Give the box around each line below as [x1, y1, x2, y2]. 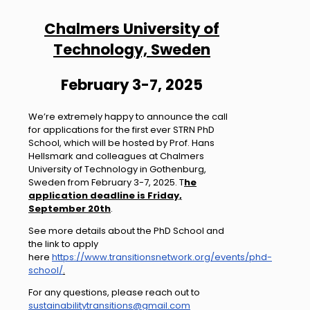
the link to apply [28, 237, 98, 251]
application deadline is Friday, [28, 189, 182, 203]
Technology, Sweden [53, 39, 210, 60]
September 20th [28, 202, 111, 216]
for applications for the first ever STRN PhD [28, 123, 215, 137]
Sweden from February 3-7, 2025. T [28, 176, 184, 190]
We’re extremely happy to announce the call [28, 110, 228, 124]
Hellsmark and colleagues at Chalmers [28, 149, 204, 163]
